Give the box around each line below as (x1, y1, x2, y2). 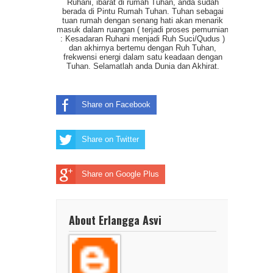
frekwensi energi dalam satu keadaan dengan (63, 52, 222, 62)
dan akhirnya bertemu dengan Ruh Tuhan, (69, 43, 216, 52)
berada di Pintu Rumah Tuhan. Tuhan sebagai (62, 6, 224, 16)
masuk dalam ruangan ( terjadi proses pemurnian (57, 24, 229, 34)
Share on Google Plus (82, 169, 159, 179)
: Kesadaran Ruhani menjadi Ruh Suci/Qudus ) (60, 34, 225, 43)
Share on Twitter (82, 134, 139, 144)
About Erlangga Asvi (69, 211, 161, 228)
